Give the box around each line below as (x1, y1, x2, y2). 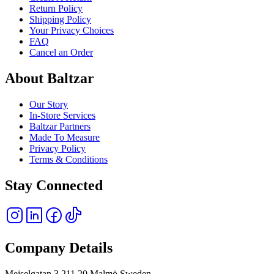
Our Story (29, 98, 68, 109)
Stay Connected (5, 177, 103, 193)
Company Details (5, 240, 113, 256)
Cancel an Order (29, 46, 93, 57)
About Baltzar (5, 70, 94, 86)
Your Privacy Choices (29, 24, 114, 35)
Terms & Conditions (29, 154, 108, 165)
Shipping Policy (29, 13, 91, 24)
